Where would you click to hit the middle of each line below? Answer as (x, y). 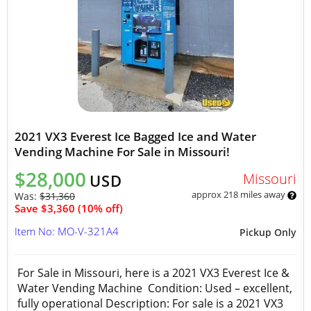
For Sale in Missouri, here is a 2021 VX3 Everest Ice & (153, 273)
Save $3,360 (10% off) (69, 208)
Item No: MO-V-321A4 (67, 231)
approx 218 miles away (239, 194)
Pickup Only (268, 232)
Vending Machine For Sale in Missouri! (122, 152)
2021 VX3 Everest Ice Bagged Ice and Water (135, 136)
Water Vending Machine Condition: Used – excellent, (155, 288)
